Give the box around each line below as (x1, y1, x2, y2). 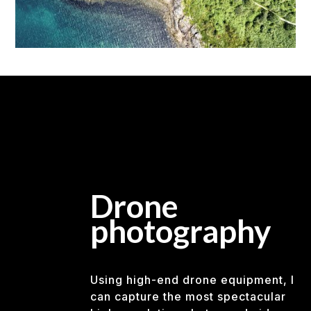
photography (90, 211, 271, 250)
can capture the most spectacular (90, 289, 286, 303)
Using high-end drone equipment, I (90, 272, 294, 287)
